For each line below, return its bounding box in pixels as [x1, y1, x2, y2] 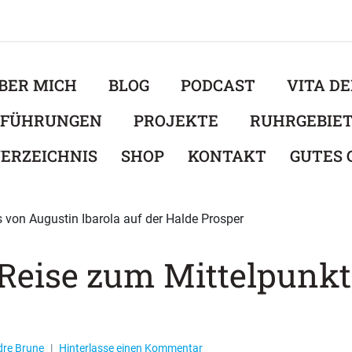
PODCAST [181, 75, 256, 95]
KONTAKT [188, 145, 267, 166]
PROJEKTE [133, 110, 218, 130]
